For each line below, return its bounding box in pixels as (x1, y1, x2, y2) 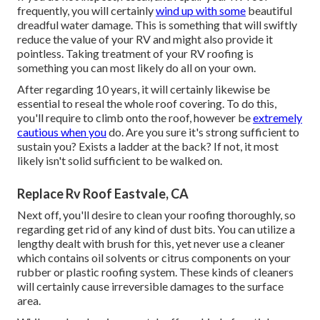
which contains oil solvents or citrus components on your (17, 251, 291, 265)
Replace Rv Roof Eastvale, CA (17, 186, 189, 202)
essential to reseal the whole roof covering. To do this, (17, 96, 276, 111)
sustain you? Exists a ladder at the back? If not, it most (17, 139, 279, 154)
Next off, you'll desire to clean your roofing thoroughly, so (17, 208, 296, 222)
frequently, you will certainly (17, 4, 156, 18)
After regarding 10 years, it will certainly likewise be (17, 82, 270, 96)
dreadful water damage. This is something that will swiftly (17, 18, 297, 32)
